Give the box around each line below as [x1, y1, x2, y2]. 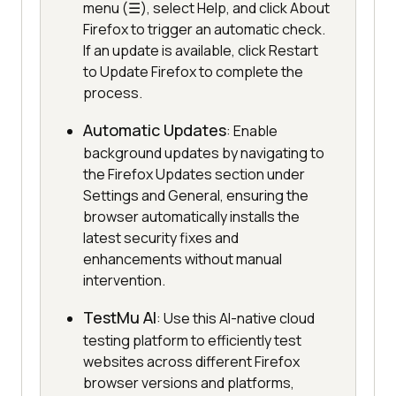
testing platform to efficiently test [83, 331, 301, 351]
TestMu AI [83, 307, 156, 329]
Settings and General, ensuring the [83, 186, 308, 206]
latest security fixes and [83, 228, 239, 248]
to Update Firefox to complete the [83, 62, 303, 82]
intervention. [83, 270, 165, 291]
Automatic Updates [83, 119, 226, 141]
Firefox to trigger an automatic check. [83, 19, 325, 40]
